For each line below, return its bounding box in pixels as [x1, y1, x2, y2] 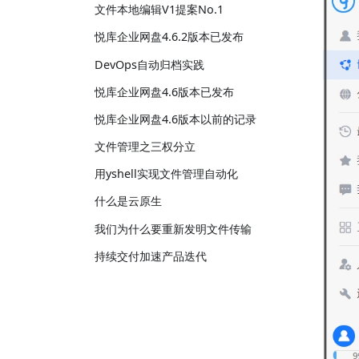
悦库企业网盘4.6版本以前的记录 [95, 111, 256, 127]
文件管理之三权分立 [95, 139, 196, 155]
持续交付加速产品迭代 [95, 248, 207, 264]
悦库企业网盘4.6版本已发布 [95, 83, 234, 99]
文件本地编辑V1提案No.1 [95, 2, 224, 18]
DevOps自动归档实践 [95, 56, 204, 72]
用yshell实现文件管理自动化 [95, 166, 238, 182]
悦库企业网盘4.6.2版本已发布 [95, 29, 244, 45]
